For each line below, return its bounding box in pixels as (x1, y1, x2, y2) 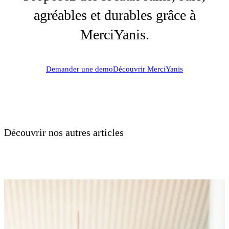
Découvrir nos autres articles (4, 127, 124, 138)
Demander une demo (46, 65, 113, 73)
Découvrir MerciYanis (113, 65, 183, 73)
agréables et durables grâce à (33, 7, 196, 23)
